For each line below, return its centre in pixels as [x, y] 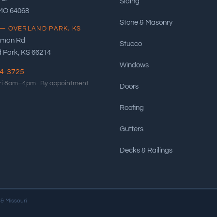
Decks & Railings [146, 150]
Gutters [132, 129]
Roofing [132, 108]
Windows [134, 65]
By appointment [65, 83]
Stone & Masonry [146, 22]
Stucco [131, 44]
